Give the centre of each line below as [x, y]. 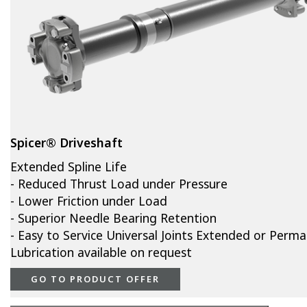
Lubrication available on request [101, 253]
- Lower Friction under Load [89, 201]
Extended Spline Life [69, 167]
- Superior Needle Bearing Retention [113, 218]
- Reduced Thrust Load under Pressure [119, 184]
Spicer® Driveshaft [66, 143]
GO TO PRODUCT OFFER [95, 279]
